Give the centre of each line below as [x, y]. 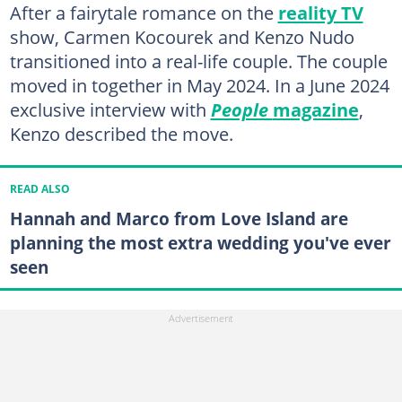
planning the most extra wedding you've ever [200, 242]
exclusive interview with [110, 110]
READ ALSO [39, 189]
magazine [315, 110]
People [241, 110]
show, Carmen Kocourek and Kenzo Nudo [182, 37]
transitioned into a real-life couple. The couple [198, 61]
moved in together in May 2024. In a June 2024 [199, 86]
